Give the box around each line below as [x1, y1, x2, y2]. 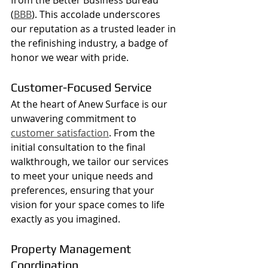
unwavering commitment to [11, 111, 139, 125]
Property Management [11, 241, 134, 255]
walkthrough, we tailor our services [11, 154, 171, 168]
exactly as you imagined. [11, 212, 120, 226]
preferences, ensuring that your [11, 183, 157, 197]
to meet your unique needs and [11, 169, 156, 182]
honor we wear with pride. [11, 50, 129, 64]
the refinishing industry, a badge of [11, 36, 170, 50]
